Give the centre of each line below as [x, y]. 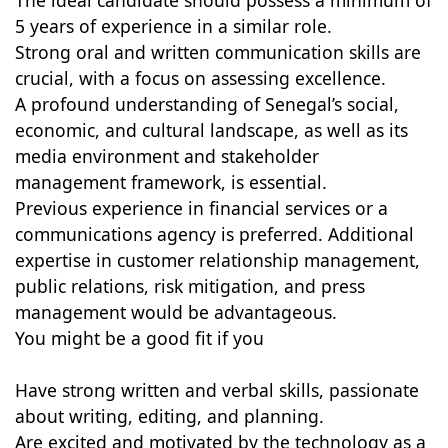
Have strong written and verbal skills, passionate [216, 390]
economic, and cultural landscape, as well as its [211, 130]
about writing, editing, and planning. [169, 416]
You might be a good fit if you [139, 338]
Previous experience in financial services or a [201, 208]
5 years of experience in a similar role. [173, 26]
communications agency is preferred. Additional [214, 234]
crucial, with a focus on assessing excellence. [200, 78]
